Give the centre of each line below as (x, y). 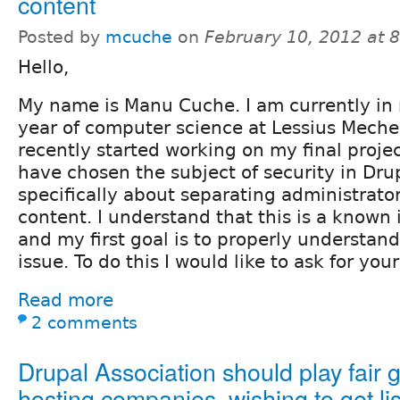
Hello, (43, 67)
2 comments (84, 322)
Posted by (62, 37)
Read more (66, 300)
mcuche (139, 37)
